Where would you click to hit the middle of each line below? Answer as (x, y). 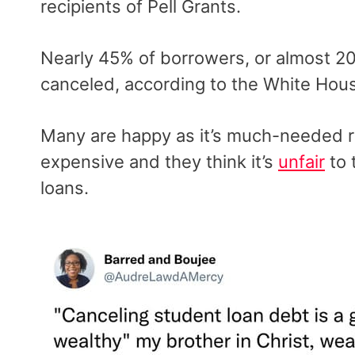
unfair (302, 161)
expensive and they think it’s (159, 161)
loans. (65, 187)
